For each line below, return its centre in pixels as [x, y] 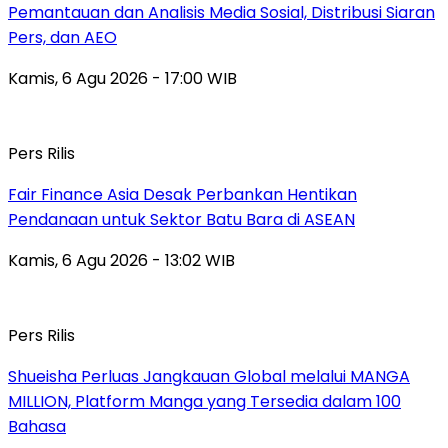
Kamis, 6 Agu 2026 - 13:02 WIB [121, 260]
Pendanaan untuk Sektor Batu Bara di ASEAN [181, 219]
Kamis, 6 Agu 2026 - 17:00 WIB [122, 78]
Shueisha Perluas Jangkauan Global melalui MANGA [209, 376]
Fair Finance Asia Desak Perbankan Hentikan [182, 194]
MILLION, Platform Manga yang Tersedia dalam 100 [204, 401]
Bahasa [37, 426]
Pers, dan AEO [62, 37]
